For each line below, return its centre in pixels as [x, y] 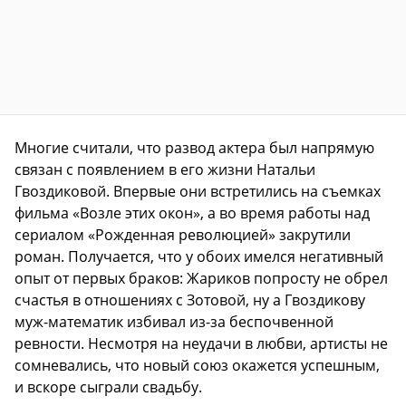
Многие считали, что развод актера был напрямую [194, 147]
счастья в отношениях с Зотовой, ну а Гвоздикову [190, 300]
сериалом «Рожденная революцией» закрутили [183, 234]
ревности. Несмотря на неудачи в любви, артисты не [201, 343]
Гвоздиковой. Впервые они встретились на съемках [198, 191]
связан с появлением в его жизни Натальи [165, 169]
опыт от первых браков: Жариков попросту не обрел [201, 278]
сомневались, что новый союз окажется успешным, [197, 365]
